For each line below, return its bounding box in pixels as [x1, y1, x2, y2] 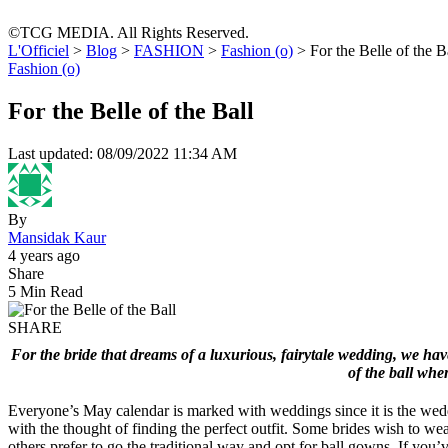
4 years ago [8, 247, 80, 265]
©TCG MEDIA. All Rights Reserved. [8, 24, 249, 42]
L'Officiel [8, 42, 69, 60]
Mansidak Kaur [8, 229, 106, 247]
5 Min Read [8, 283, 83, 301]
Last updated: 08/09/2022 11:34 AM [8, 145, 237, 163]
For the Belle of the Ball [8, 98, 254, 125]
